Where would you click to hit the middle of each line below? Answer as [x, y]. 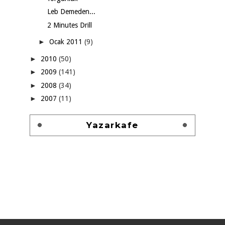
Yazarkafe [113, 125]
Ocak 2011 [67, 42]
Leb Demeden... [71, 12]
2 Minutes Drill [69, 25]
